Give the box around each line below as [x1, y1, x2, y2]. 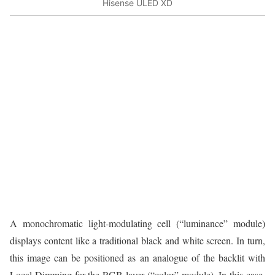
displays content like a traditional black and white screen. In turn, [10, 234, 265, 247]
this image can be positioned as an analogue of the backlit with [10, 251, 265, 265]
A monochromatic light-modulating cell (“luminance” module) [10, 217, 265, 230]
